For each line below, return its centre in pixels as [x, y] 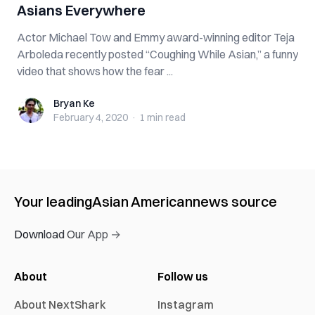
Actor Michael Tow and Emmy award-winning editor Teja [156, 37]
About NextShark [60, 304]
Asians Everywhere [81, 10]
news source [235, 201]
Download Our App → [67, 234]
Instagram [186, 304]
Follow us [183, 276]
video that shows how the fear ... [95, 71]
